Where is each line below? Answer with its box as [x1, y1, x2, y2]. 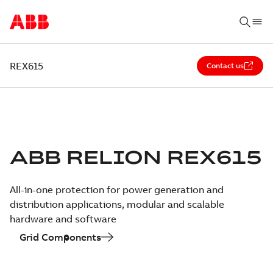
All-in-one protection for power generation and [10, 183, 224, 196]
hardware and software [10, 213, 116, 225]
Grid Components [19, 231, 101, 243]
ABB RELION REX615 [10, 144, 261, 169]
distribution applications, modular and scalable [10, 198, 224, 210]
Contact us [207, 60, 244, 70]
